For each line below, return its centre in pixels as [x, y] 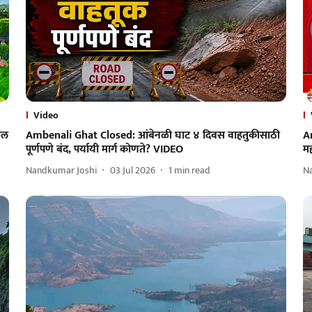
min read [192, 171]
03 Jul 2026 [132, 171]
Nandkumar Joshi [61, 171]
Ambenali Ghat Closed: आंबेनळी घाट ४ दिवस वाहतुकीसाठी [153, 135]
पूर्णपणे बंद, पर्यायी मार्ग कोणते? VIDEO [104, 149]
